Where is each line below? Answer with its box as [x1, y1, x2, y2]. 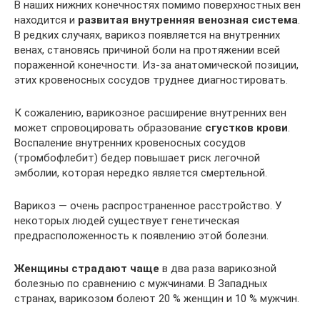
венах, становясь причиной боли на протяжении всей [14, 43, 280, 56]
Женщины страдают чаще [14, 261, 159, 275]
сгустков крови [205, 121, 288, 134]
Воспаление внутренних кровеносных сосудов [14, 136, 246, 149]
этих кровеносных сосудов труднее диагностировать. [14, 73, 288, 86]
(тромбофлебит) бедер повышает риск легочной [14, 151, 260, 164]
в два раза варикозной [159, 261, 276, 275]
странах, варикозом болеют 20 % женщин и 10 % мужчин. [14, 291, 299, 305]
